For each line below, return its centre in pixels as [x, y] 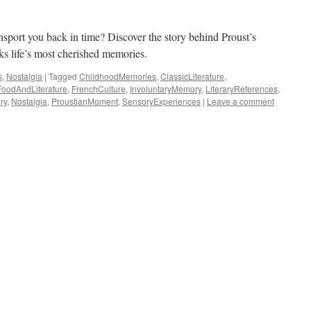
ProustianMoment [85, 101]
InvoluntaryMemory [166, 89]
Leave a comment [241, 101]
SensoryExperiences [161, 101]
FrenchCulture [99, 89]
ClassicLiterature [192, 76]
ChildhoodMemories [118, 76]
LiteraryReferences [242, 89]
